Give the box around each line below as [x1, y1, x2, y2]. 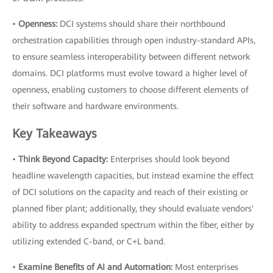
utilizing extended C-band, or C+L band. [12, 236, 165, 246]
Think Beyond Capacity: [18, 154, 108, 164]
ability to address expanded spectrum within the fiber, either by [12, 220, 254, 230]
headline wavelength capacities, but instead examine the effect [12, 171, 253, 180]
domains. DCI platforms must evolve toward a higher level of [12, 68, 247, 78]
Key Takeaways [12, 126, 96, 141]
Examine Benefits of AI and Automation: [18, 262, 172, 272]
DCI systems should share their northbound [57, 19, 225, 29]
